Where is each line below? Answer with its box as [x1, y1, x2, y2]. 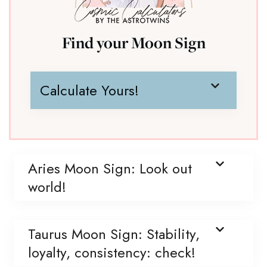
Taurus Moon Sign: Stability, [28, 223, 200, 244]
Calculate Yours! [40, 79, 139, 101]
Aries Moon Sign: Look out [28, 157, 192, 179]
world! [28, 176, 66, 197]
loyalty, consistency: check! [28, 241, 195, 263]
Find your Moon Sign [61, 32, 206, 53]
